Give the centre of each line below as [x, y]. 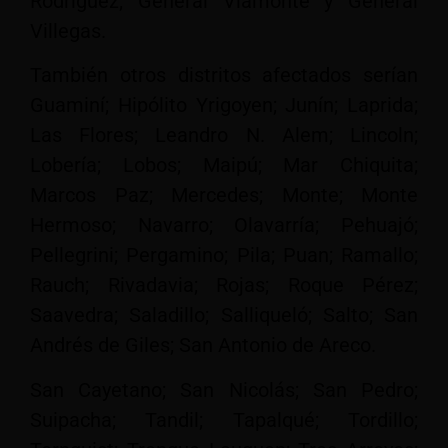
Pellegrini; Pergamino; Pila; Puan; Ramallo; [224, 255]
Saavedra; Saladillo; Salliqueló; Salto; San [224, 315]
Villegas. [68, 30]
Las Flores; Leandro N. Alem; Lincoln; [224, 135]
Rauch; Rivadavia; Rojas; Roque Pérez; [224, 285]
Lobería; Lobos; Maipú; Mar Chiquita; [224, 165]
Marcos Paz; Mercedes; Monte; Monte [224, 195]
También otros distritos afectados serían [224, 75]
